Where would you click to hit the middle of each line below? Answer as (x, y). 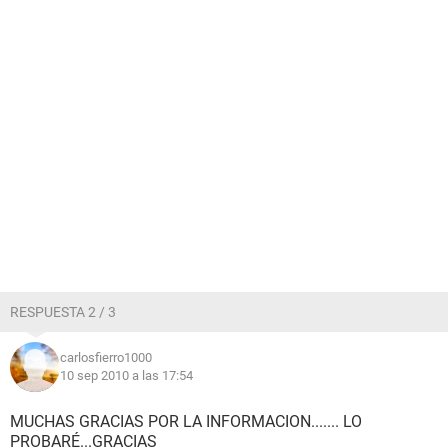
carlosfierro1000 (106, 357)
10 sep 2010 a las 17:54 (126, 375)
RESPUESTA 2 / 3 (63, 312)
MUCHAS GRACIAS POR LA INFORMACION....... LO (186, 421)
